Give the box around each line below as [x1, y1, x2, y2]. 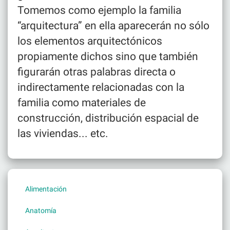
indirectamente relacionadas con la [17, 81, 184, 93]
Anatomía [25, 206, 56, 215]
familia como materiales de [17, 96, 146, 109]
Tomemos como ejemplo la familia [17, 4, 181, 16]
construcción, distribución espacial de [17, 111, 199, 124]
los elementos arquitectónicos [17, 34, 162, 47]
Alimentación [25, 184, 67, 193]
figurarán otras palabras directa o [17, 65, 176, 78]
